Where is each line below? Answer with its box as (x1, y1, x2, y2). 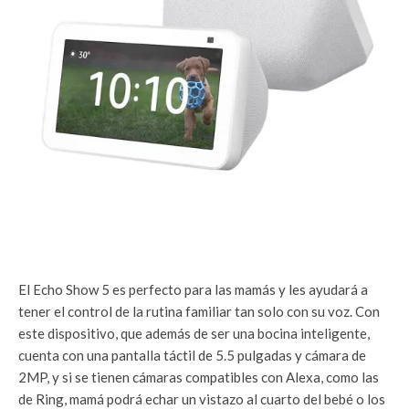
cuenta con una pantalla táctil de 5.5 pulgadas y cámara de (18, 346, 366, 363)
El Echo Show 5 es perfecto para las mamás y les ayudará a (18, 280, 368, 298)
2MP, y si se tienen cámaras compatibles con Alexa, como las (18, 368, 379, 385)
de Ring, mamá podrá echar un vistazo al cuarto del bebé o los (18, 390, 385, 407)
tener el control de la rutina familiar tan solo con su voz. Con (18, 302, 380, 320)
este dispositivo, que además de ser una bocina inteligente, (18, 324, 370, 341)
